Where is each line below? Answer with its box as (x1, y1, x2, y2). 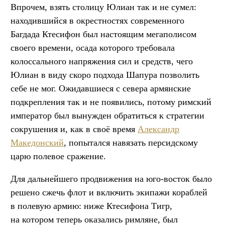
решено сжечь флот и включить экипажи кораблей (11, 187, 207, 197)
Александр (138, 124, 179, 134)
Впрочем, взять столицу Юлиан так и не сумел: (11, 2, 196, 12)
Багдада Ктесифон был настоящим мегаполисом (11, 29, 196, 39)
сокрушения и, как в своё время (11, 124, 138, 134)
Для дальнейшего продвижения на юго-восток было (11, 173, 212, 184)
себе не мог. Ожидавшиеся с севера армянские (11, 83, 191, 93)
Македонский (11, 137, 64, 148)
